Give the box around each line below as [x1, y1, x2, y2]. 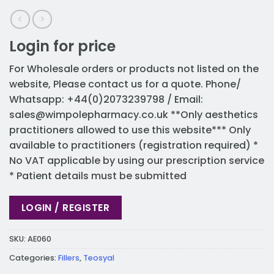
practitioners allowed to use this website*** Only [9, 122, 251, 137]
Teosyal [83, 252, 114, 263]
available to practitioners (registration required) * [9, 138, 258, 152]
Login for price [9, 35, 116, 56]
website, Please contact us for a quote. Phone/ [9, 76, 241, 91]
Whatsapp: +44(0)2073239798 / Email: [9, 92, 203, 106]
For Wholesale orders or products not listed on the [9, 61, 259, 76]
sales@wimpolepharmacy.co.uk [9, 107, 168, 122]
